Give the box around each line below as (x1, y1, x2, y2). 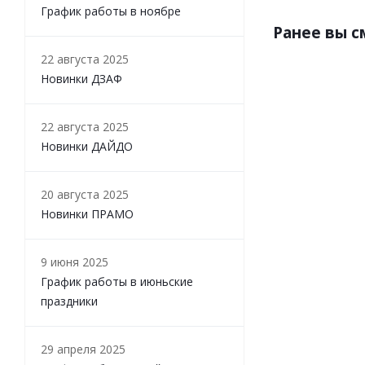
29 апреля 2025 (41, 341, 125, 357)
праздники (41, 293, 98, 309)
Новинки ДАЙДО (41, 139, 133, 154)
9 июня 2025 (41, 254, 108, 270)
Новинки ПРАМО (41, 206, 134, 222)
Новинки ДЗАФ (41, 71, 122, 86)
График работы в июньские (41, 274, 193, 289)
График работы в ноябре (41, 3, 181, 19)
